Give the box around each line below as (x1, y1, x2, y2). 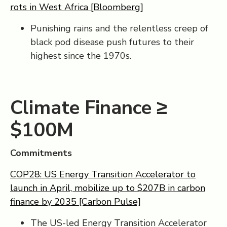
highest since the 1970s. (30, 50, 131, 62)
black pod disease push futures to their (30, 36, 194, 48)
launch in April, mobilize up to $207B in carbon (10, 182, 205, 194)
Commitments (10, 147, 72, 159)
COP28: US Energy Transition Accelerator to (10, 168, 196, 180)
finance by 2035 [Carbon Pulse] (10, 196, 141, 208)
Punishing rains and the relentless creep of (30, 22, 208, 34)
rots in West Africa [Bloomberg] (10, 1, 143, 13)
